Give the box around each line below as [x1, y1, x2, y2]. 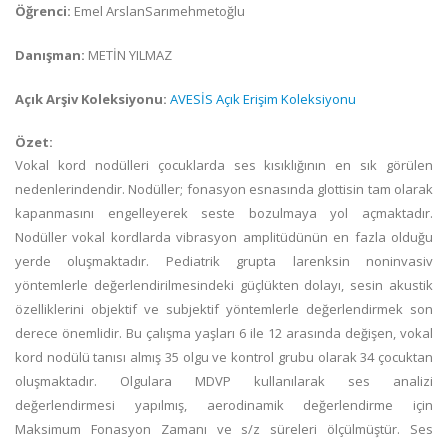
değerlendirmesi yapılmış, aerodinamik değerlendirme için [15, 396, 433, 414]
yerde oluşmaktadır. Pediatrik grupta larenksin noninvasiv [15, 252, 433, 270]
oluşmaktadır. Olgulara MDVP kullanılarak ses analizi [15, 372, 433, 390]
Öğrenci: [15, 2, 71, 20]
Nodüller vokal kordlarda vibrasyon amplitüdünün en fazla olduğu [15, 228, 433, 246]
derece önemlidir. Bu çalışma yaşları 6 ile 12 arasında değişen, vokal [15, 324, 433, 342]
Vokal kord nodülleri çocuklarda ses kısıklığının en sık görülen [15, 156, 433, 174]
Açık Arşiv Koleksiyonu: [15, 90, 167, 108]
